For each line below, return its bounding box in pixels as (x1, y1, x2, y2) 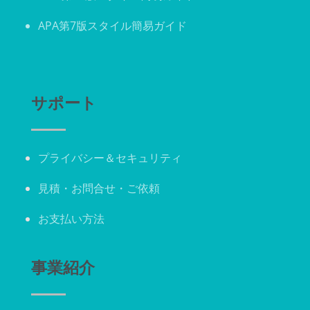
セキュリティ (116, 149, 182, 165)
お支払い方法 (38, 210, 104, 226)
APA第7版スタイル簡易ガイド (38, 18, 187, 34)
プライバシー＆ (38, 149, 116, 165)
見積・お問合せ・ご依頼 (38, 180, 160, 196)
